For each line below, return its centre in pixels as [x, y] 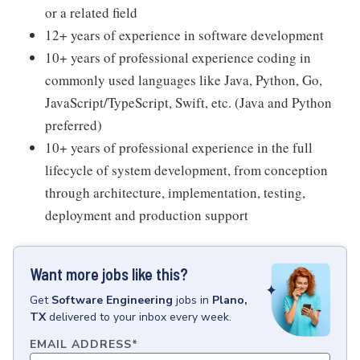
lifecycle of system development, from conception [186, 170]
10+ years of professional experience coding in [178, 57]
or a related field [91, 12]
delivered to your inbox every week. [140, 317]
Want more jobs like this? [109, 274]
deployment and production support [147, 215]
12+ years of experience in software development [184, 35]
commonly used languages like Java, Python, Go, [184, 80]
